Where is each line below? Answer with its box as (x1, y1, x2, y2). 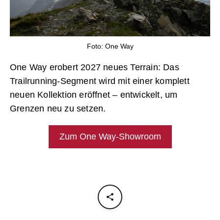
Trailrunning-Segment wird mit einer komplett (10, 76, 190, 86)
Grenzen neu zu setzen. (10, 104, 106, 114)
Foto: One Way (86, 42, 134, 51)
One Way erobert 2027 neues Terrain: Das (10, 62, 179, 73)
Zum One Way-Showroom (59, 132, 161, 142)
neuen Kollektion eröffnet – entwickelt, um (10, 90, 178, 100)
